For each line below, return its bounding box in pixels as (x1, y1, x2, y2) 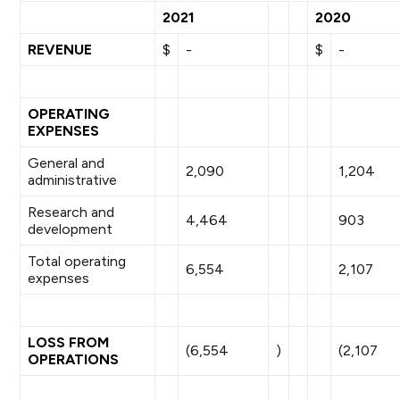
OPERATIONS (28, 351, 120, 368)
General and (28, 154, 105, 171)
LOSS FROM (28, 334, 110, 351)
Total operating (28, 253, 127, 270)
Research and (28, 204, 115, 221)
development (28, 221, 113, 237)
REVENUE (28, 41, 93, 58)
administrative (28, 171, 118, 188)
